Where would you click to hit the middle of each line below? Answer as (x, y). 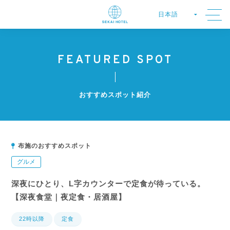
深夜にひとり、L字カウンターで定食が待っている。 (109, 184)
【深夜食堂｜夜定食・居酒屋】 (69, 197)
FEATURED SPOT (115, 60)
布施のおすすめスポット (55, 146)
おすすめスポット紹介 (115, 95)
